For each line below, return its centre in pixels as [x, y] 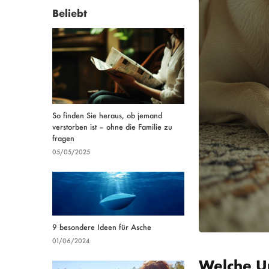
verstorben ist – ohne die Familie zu [112, 126]
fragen [63, 138]
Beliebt [70, 12]
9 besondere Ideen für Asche [102, 227]
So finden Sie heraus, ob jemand [107, 115]
